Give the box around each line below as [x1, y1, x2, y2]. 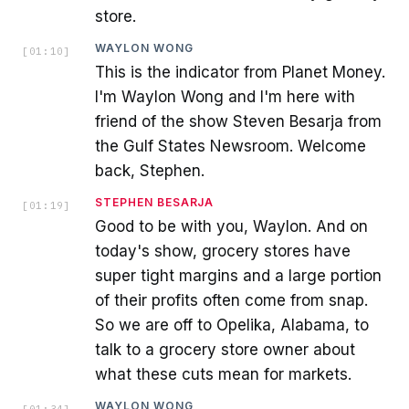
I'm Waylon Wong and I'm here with [95, 87, 355, 106]
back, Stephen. [95, 161, 204, 180]
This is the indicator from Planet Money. [95, 62, 385, 81]
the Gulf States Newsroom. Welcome [95, 136, 366, 155]
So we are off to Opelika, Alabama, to [95, 315, 369, 334]
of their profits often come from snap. [95, 290, 368, 309]
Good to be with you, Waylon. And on [95, 216, 368, 236]
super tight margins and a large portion [95, 266, 382, 285]
